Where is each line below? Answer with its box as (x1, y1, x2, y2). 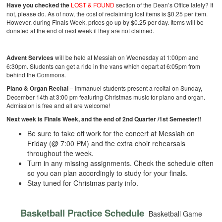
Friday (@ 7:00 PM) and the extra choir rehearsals (27, 138, 186, 149)
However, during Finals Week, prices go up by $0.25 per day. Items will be (6, 18, 204, 27)
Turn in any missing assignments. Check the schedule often (27, 158, 214, 168)
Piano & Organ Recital (6, 84, 69, 93)
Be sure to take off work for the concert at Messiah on (27, 128, 195, 139)
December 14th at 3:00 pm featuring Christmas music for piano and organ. (6, 93, 206, 102)
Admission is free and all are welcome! (6, 101, 111, 110)
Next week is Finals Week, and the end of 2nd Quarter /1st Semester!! (6, 114, 202, 124)
